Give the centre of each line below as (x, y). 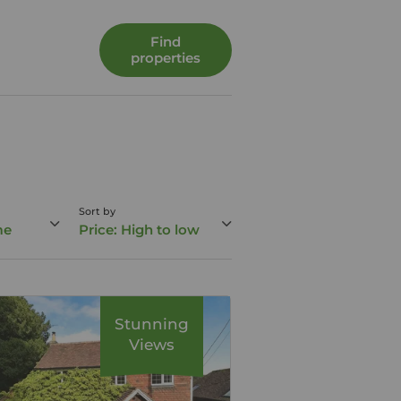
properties (165, 58)
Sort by (97, 211)
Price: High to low (139, 230)
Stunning (152, 324)
